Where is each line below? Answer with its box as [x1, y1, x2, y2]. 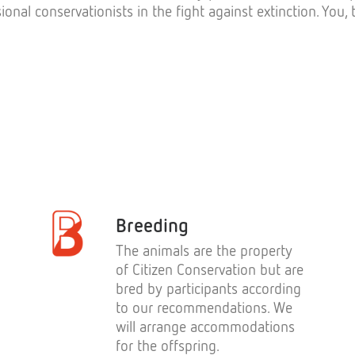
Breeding [116, 213, 189, 236]
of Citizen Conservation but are [116, 260, 303, 278]
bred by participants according [116, 279, 301, 297]
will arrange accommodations [116, 317, 295, 335]
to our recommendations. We [116, 298, 292, 316]
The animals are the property [116, 241, 292, 259]
